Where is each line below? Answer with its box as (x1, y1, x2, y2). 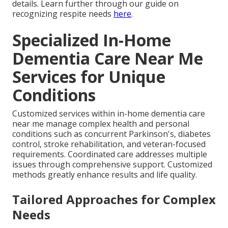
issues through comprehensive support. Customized (12, 158, 212, 170)
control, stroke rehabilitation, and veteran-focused (12, 138, 206, 150)
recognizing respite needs (12, 8, 113, 19)
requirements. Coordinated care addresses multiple (12, 148, 207, 160)
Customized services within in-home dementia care (12, 107, 205, 119)
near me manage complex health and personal (12, 118, 189, 129)
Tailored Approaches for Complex (12, 190, 216, 208)
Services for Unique (12, 65, 165, 88)
